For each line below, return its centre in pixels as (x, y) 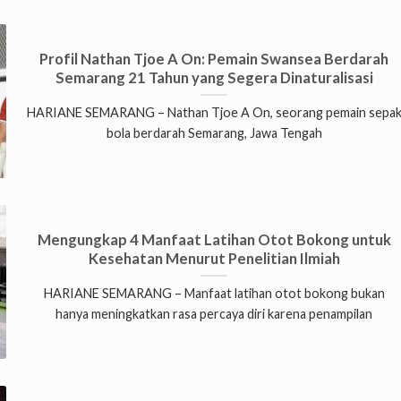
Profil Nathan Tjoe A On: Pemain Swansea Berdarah (214, 59)
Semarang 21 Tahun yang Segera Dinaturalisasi (214, 77)
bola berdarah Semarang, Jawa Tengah (214, 133)
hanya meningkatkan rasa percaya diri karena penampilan (214, 314)
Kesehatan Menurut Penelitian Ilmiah (214, 258)
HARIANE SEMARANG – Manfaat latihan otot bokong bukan (214, 294)
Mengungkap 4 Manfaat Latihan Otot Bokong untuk (214, 239)
